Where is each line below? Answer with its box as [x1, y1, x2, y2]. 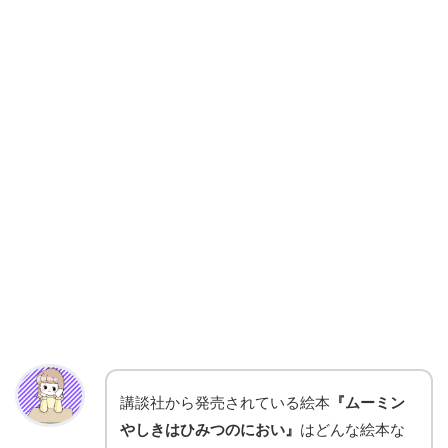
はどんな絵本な [300, 421, 405, 438]
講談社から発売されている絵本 [120, 394, 330, 411]
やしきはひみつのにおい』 [120, 421, 300, 438]
